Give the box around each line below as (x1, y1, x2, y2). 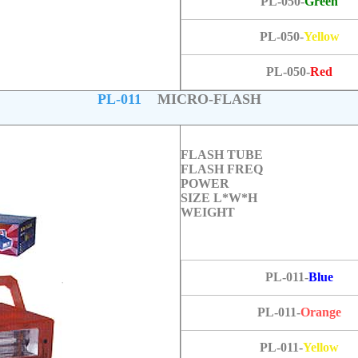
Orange (300, 305, 341, 319)
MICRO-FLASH (145, 91, 261, 107)
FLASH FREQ (180, 162, 263, 176)
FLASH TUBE (180, 148, 263, 161)
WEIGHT (180, 205, 235, 219)
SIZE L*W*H (180, 191, 257, 205)
